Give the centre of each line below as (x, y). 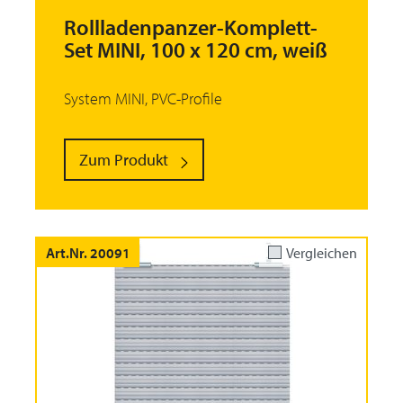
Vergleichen (322, 252)
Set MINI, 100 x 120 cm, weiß (196, 50)
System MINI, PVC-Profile (143, 99)
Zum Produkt (124, 160)
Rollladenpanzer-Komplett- (191, 27)
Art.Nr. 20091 (88, 252)
